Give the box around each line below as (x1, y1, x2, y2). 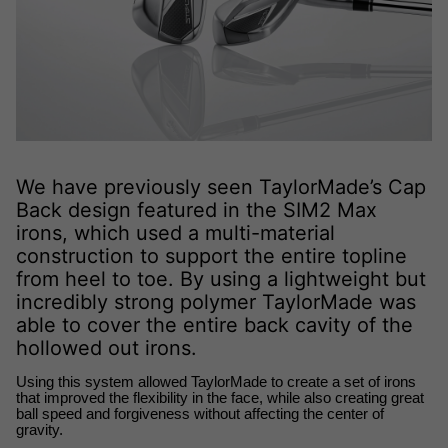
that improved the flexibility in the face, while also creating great (16, 390, 424, 407)
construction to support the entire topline (16, 244, 407, 269)
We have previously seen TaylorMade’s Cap (16, 175, 426, 200)
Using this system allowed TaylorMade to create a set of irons (16, 374, 416, 391)
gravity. (16, 422, 63, 439)
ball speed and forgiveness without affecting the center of (16, 406, 384, 423)
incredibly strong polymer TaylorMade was (16, 290, 416, 315)
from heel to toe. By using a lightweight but (16, 267, 426, 292)
